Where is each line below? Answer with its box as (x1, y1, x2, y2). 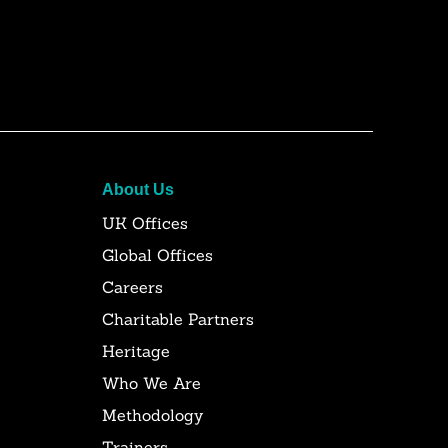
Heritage (101, 341, 170, 361)
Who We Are (101, 373, 201, 393)
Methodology (101, 405, 203, 425)
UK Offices (101, 213, 188, 233)
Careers (101, 277, 163, 297)
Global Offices (101, 245, 213, 265)
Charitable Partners (101, 309, 254, 329)
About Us (101, 181, 174, 198)
